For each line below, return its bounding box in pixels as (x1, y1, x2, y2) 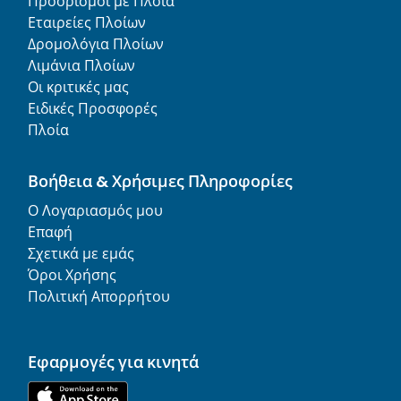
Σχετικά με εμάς (28, 243, 134, 265)
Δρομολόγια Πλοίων (28, 34, 164, 55)
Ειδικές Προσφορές (28, 98, 158, 120)
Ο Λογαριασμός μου (28, 200, 163, 222)
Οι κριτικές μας (28, 77, 129, 98)
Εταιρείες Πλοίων (28, 13, 146, 34)
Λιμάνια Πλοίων (28, 55, 135, 77)
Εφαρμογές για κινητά (28, 352, 199, 374)
